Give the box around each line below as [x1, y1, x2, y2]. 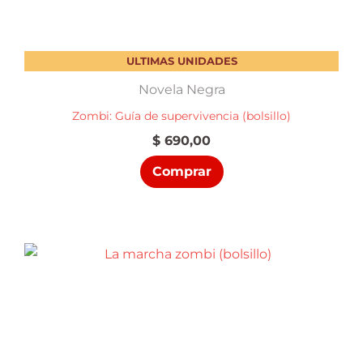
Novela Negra [138, 82, 225, 98]
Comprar [152, 163, 211, 179]
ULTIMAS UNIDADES [126, 53, 237, 67]
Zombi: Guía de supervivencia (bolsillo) [72, 109, 291, 122]
